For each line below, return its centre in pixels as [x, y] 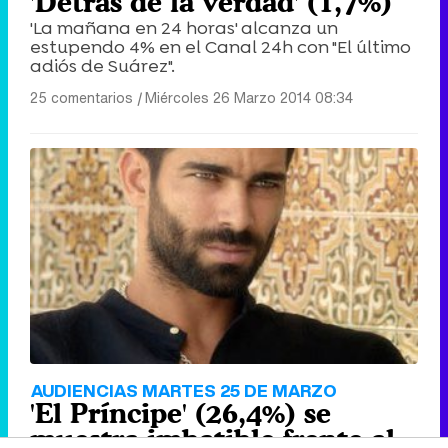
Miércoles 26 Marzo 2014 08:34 [249, 98]
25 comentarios [81, 98]
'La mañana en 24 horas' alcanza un [184, 28]
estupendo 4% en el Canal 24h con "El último [220, 47]
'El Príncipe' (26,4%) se [180, 412]
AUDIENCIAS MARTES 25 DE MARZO [184, 390]
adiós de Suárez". [102, 66]
